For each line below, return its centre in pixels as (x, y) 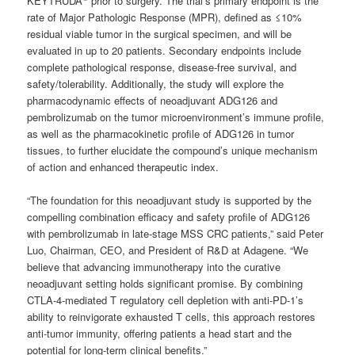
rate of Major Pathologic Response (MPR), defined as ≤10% (165, 17)
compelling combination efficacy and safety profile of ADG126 (169, 217)
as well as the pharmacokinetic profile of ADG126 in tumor (161, 134)
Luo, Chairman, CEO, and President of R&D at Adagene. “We (168, 250)
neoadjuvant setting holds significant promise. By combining (165, 284)
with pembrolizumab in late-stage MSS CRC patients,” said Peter (176, 234)
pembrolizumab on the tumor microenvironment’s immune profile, (176, 117)
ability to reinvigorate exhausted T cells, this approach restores (172, 317)
